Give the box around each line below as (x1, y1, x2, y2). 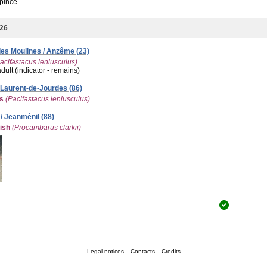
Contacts (130, 247, 155, 254)
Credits (161, 247, 181, 254)
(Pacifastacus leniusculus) (5, 94, 90, 103)
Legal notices (86, 247, 124, 254)
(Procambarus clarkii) (12, 123, 81, 132)
